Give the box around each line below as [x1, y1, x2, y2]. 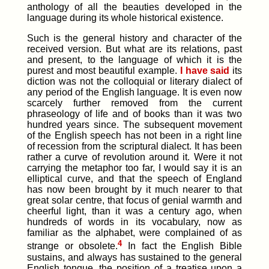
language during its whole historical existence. [26, 13, 223, 23]
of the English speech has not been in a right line [26, 130, 243, 141]
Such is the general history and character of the [26, 33, 243, 44]
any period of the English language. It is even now [26, 87, 243, 98]
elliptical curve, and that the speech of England [26, 174, 243, 184]
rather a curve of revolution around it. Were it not [26, 152, 243, 163]
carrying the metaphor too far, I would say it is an [26, 163, 243, 174]
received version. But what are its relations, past [26, 44, 243, 55]
